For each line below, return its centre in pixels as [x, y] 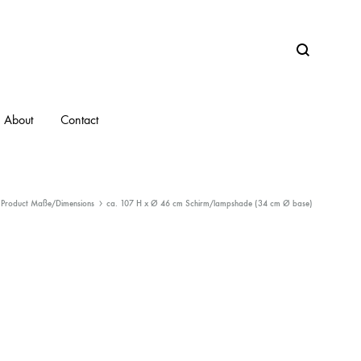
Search [312, 60]
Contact [79, 120]
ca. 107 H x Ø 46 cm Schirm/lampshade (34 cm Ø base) [210, 203]
